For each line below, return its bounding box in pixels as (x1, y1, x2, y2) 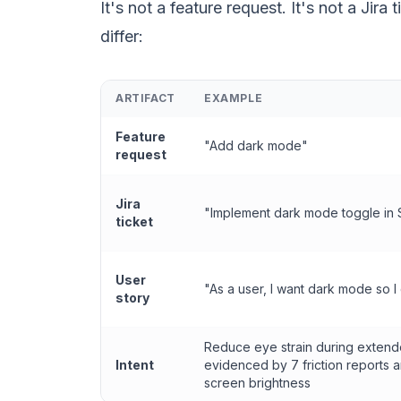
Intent (115, 357, 154, 372)
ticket (115, 214, 153, 229)
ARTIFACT (115, 91, 175, 105)
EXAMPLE (204, 91, 263, 105)
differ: (100, 27, 143, 46)
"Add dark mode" (204, 138, 308, 153)
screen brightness (204, 375, 311, 390)
